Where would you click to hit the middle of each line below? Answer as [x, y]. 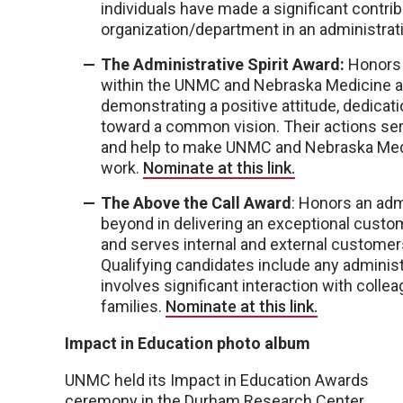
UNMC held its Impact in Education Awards [217, 380]
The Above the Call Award [196, 202]
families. [133, 306]
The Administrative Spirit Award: [223, 64]
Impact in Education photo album [188, 343]
